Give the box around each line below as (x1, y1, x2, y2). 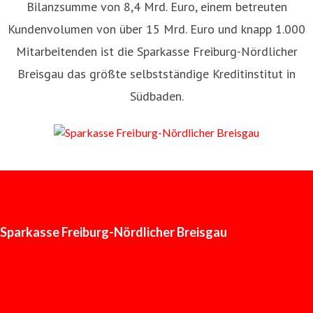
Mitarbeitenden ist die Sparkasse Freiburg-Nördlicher (15, 43, 298, 59)
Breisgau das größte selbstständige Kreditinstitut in (17, 66, 296, 82)
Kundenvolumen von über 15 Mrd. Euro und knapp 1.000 (8, 21, 305, 37)
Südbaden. (129, 88, 184, 104)
